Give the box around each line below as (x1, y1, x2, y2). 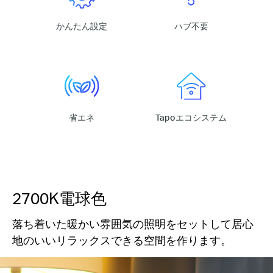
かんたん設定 (56, 20, 108, 32)
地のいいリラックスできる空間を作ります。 (12, 232, 232, 247)
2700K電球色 (12, 187, 107, 208)
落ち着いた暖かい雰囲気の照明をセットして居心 (12, 216, 253, 230)
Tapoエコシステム (155, 111, 227, 123)
